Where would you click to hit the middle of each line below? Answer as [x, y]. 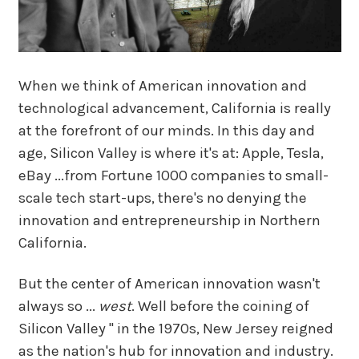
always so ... [58, 306]
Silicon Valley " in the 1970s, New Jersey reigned [175, 328]
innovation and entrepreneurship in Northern [169, 221]
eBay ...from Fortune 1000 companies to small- [173, 176]
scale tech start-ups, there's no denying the [162, 198]
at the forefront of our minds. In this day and [166, 131]
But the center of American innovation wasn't [169, 283]
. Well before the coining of [220, 306]
